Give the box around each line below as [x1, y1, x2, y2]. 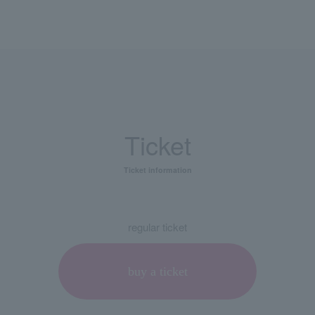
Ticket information [123, 165, 192, 176]
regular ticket [128, 219, 187, 235]
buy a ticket [127, 264, 188, 279]
